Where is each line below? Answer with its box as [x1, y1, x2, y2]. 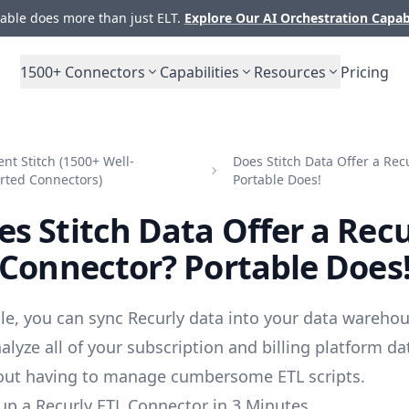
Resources [254, 61, 326, 82]
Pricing [341, 61, 389, 82]
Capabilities [160, 61, 239, 82]
